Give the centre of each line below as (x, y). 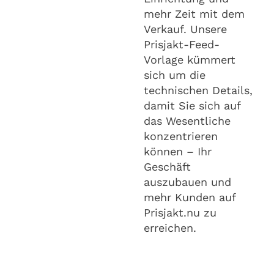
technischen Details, (198, 90)
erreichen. (170, 228)
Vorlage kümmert (190, 59)
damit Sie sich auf (192, 105)
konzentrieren (181, 136)
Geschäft (167, 166)
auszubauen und (187, 182)
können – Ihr (178, 151)
